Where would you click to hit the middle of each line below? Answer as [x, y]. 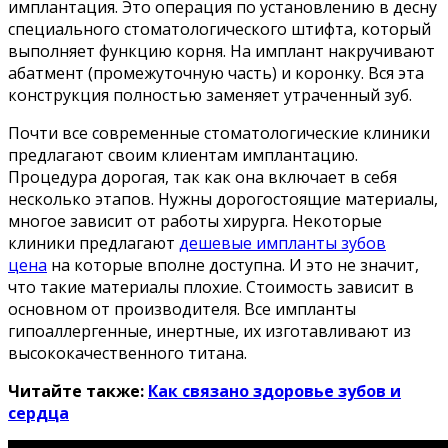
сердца [38, 412]
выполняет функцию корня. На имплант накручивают [221, 50]
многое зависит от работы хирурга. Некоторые [195, 220]
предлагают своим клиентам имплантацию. [183, 154]
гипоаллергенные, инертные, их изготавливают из [209, 330]
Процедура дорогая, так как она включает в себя [202, 176]
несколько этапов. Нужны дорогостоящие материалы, [223, 198]
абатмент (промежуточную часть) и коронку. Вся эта [216, 72]
